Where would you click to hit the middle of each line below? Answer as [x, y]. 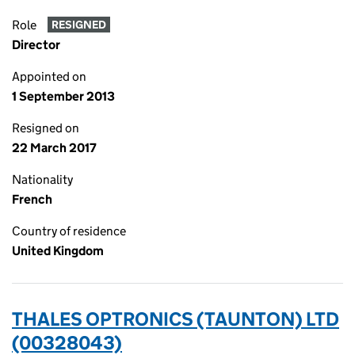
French [32, 199]
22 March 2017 [54, 148]
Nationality [42, 179]
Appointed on [49, 76]
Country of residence [69, 231]
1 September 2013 [63, 96]
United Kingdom [58, 251]
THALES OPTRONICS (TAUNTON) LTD [176, 319]
